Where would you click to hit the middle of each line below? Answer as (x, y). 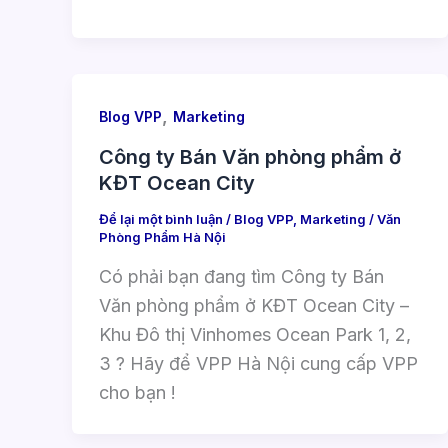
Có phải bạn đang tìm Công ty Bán (241, 276)
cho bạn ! (137, 392)
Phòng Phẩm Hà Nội (162, 237)
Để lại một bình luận (161, 219)
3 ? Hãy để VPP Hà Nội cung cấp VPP (258, 363)
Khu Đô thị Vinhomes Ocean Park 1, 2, (255, 334)
